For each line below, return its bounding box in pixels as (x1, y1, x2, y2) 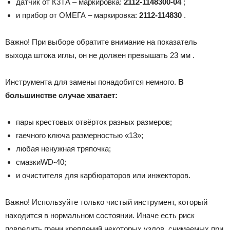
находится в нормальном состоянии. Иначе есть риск (5, 211, 195, 220)
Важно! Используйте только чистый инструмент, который (5, 198, 207, 207)
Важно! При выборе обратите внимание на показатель (5, 37, 197, 47)
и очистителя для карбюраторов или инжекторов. (16, 171, 190, 180)
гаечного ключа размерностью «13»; (16, 131, 143, 140)
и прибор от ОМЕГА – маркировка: (16, 11, 139, 20)
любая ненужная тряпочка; (16, 144, 111, 154)
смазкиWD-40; (16, 158, 66, 167)
